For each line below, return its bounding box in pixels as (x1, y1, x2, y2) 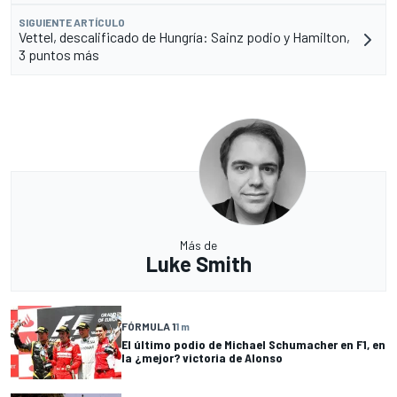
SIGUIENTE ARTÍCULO (19, 15, 125, 28)
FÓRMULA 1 (121, 320, 175, 333)
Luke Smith (145, 250, 252, 276)
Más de (180, 237, 217, 253)
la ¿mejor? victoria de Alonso (121, 350, 283, 366)
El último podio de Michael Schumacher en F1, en (121, 337, 385, 353)
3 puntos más (19, 45, 99, 63)
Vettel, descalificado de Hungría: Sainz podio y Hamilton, (19, 27, 350, 45)
